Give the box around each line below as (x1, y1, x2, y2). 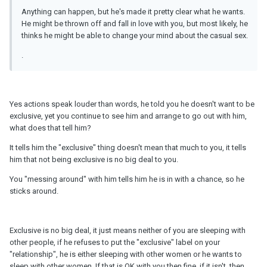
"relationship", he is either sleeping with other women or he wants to (10, 249, 242, 259)
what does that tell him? (10, 123, 91, 132)
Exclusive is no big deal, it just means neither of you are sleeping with (10, 225, 246, 235)
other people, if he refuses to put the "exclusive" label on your (10, 237, 220, 247)
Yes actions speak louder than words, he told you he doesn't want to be (10, 99, 254, 108)
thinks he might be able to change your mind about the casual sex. (21, 30, 248, 40)
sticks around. (10, 186, 58, 195)
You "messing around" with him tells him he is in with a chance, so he (10, 174, 244, 184)
